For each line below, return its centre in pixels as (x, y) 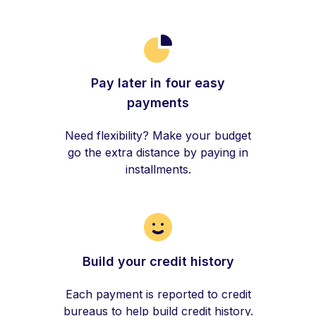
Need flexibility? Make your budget (158, 135)
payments (158, 103)
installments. (158, 169)
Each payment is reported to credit (158, 294)
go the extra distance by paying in (158, 152)
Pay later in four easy (158, 83)
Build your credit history (158, 261)
